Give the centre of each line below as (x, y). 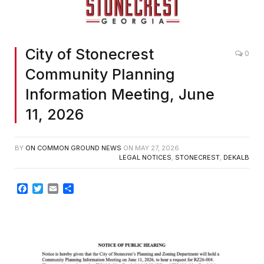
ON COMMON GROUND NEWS (73, 148)
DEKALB (236, 158)
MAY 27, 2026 (157, 148)
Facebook (50, 189)
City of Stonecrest (90, 55)
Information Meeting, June (120, 95)
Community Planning (100, 75)
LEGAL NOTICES (145, 158)
